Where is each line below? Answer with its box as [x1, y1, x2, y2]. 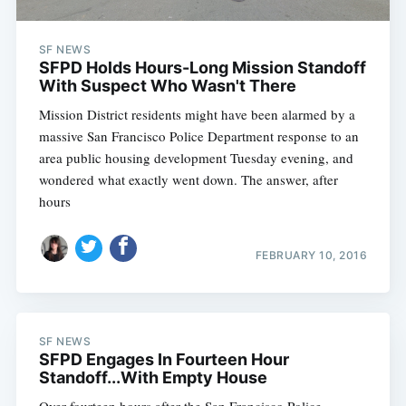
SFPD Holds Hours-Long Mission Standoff [38, 58, 366, 78]
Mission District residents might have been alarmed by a [38, 105, 355, 124]
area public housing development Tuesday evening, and [38, 149, 353, 168]
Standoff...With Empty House [38, 367, 267, 387]
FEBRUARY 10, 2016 [255, 247, 368, 262]
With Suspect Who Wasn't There [38, 76, 296, 96]
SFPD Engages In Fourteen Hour [38, 349, 289, 369]
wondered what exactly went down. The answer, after [38, 170, 338, 189]
